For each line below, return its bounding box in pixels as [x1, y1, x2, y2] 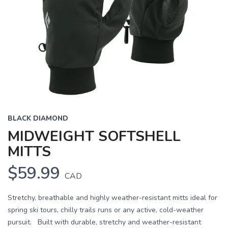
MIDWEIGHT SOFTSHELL [8, 127, 181, 147]
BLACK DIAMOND [8, 114, 68, 124]
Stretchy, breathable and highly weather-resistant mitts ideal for [8, 193, 217, 203]
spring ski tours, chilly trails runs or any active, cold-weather [8, 205, 204, 215]
